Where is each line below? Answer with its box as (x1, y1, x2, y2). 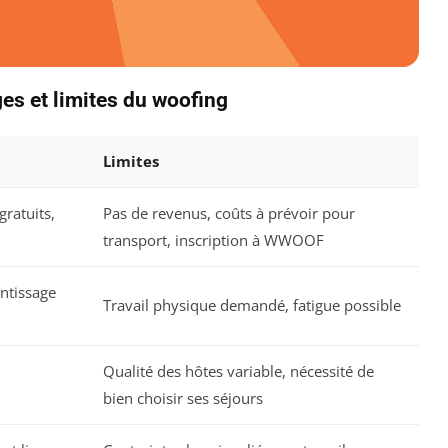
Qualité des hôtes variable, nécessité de (103, 361, 374, 382)
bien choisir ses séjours (103, 388, 263, 409)
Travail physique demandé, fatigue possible (103, 295, 401, 316)
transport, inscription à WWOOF (103, 230, 324, 251)
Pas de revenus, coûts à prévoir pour (103, 203, 355, 224)
